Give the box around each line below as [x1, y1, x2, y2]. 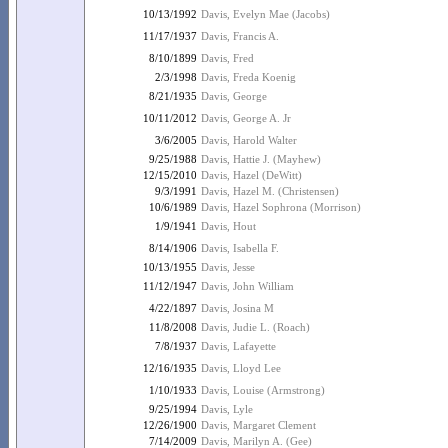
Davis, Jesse [201, 261, 255, 273]
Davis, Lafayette [201, 340, 276, 352]
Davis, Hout [201, 220, 256, 232]
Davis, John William [201, 280, 294, 292]
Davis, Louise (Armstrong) [201, 384, 325, 396]
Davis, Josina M [201, 302, 274, 314]
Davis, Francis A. [201, 30, 279, 42]
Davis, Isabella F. [201, 242, 279, 254]
